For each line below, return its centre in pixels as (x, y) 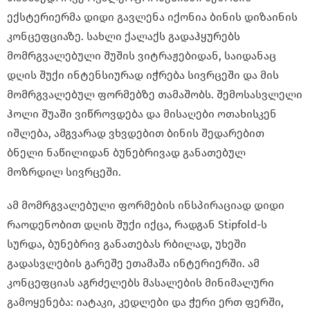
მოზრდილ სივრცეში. (64, 172)
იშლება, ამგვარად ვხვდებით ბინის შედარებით (136, 133)
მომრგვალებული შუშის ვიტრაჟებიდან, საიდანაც (142, 55)
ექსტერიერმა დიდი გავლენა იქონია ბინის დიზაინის (152, 17)
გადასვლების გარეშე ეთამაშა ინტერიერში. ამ (133, 263)
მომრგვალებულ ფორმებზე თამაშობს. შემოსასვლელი (155, 94)
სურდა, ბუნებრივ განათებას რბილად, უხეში (127, 244)
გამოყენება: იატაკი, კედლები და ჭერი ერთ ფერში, (145, 302)
